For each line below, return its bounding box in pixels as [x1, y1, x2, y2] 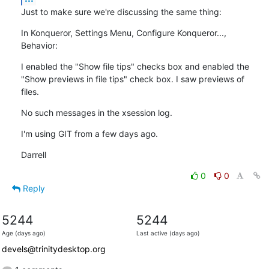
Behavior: [20, 40, 58, 50]
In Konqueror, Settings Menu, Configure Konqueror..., [20, 27, 226, 38]
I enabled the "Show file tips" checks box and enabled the [20, 61, 249, 71]
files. [20, 86, 39, 97]
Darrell [20, 149, 46, 160]
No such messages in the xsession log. [20, 107, 172, 118]
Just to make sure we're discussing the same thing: [20, 6, 222, 17]
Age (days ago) [1, 229, 46, 237]
